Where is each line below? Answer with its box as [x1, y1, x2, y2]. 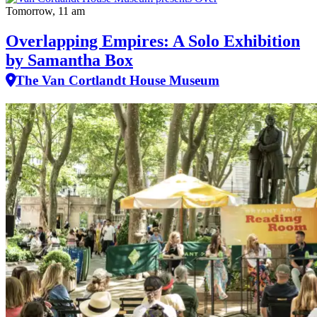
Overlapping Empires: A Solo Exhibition [6, 31, 300, 50]
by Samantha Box [6, 50, 133, 69]
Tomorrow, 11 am [6, 4, 85, 17]
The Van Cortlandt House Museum [16, 72, 219, 88]
